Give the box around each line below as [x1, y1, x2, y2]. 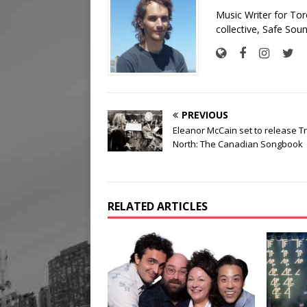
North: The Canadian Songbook [173, 138, 303, 151]
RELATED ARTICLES [108, 199, 208, 214]
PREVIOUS [182, 108, 228, 122]
